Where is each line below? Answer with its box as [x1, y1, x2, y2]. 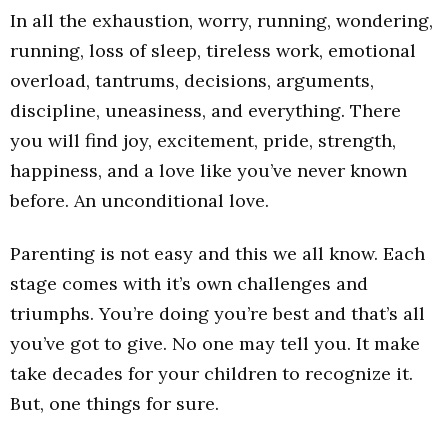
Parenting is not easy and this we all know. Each [10, 241, 425, 265]
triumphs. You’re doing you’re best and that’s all [10, 301, 425, 325]
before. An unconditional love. [10, 189, 269, 213]
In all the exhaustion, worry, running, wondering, [10, 9, 433, 33]
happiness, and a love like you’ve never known [10, 159, 407, 183]
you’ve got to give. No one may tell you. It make [10, 331, 420, 355]
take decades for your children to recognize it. [10, 361, 413, 385]
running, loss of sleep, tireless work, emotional [10, 39, 416, 63]
